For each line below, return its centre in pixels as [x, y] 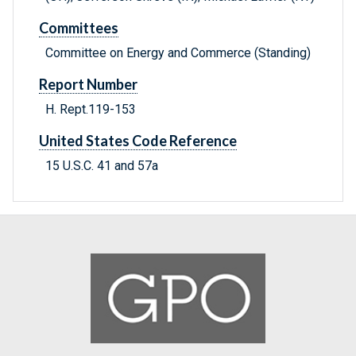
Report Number [88, 85]
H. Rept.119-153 [91, 110]
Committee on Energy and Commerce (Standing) [178, 53]
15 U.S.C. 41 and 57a [102, 166]
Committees [79, 28]
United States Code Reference [138, 141]
